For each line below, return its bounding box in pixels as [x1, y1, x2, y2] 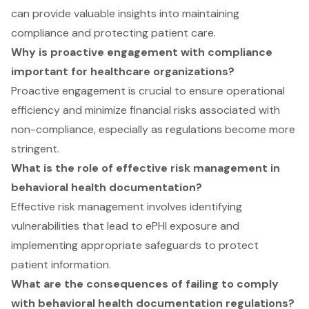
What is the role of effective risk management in [11, 161, 280, 176]
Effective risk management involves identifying [11, 199, 242, 215]
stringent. [11, 141, 59, 157]
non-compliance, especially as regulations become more [11, 122, 295, 137]
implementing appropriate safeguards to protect [11, 238, 259, 253]
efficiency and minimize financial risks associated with [11, 103, 280, 118]
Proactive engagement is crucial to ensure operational [11, 83, 285, 99]
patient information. [11, 257, 111, 272]
